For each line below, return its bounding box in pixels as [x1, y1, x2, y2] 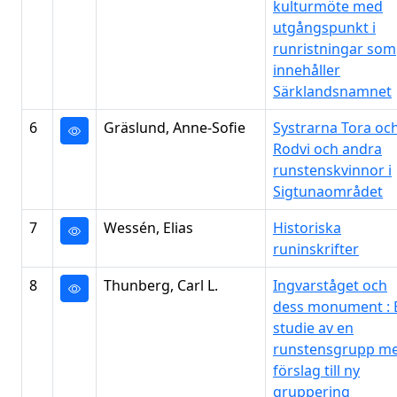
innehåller [273, 60, 340, 80]
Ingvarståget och [273, 276, 387, 295]
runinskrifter [273, 239, 359, 259]
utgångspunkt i [273, 18, 376, 37]
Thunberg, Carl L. [104, 276, 218, 295]
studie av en [273, 318, 354, 338]
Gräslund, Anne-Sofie [104, 118, 245, 137]
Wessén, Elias [104, 218, 193, 237]
